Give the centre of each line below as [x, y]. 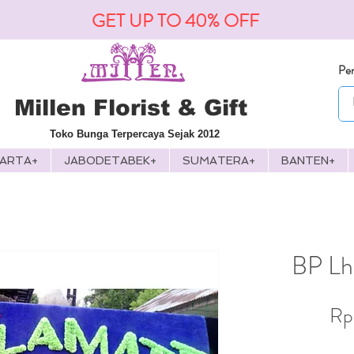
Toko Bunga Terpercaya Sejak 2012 [135, 134]
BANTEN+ [308, 160]
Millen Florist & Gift [131, 108]
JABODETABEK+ [110, 160]
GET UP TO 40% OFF [175, 21]
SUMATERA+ [219, 160]
